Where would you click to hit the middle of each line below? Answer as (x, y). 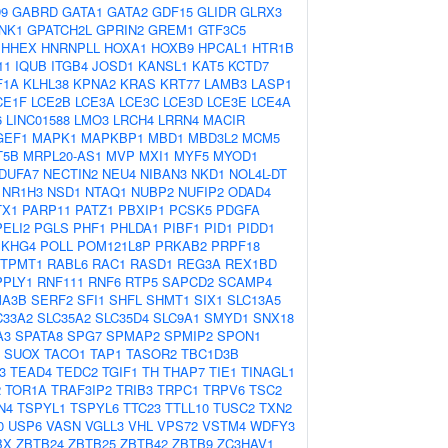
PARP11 (46, 209)
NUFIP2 (201, 191)
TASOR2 (151, 353)
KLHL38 (46, 83)
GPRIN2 (120, 29)
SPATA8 (39, 335)
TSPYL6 (94, 407)
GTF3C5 (222, 29)
